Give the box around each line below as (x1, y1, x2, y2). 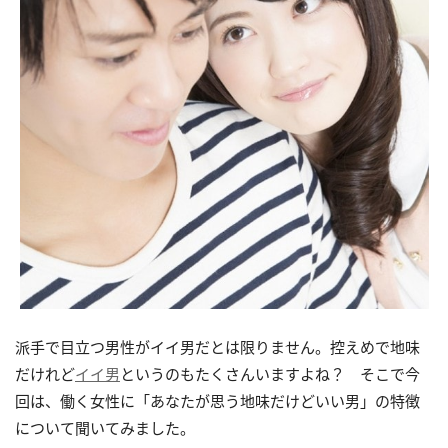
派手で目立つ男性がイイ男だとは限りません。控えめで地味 (15, 337, 420, 358)
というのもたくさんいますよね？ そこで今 (120, 364, 420, 385)
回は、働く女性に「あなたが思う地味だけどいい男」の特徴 (15, 391, 420, 412)
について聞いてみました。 (15, 418, 195, 439)
